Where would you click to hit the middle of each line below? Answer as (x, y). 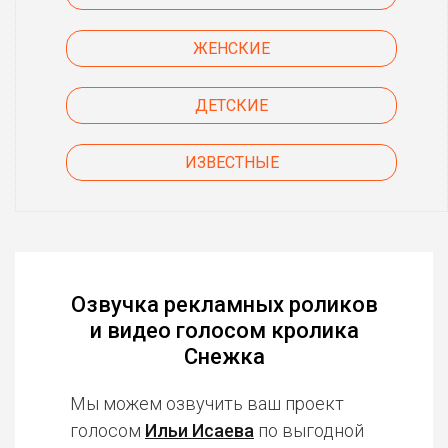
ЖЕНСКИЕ (231, 48)
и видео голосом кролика (224, 330)
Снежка (224, 356)
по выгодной (309, 430)
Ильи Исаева (199, 430)
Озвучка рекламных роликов (224, 304)
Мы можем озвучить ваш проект (207, 403)
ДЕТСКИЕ (231, 105)
